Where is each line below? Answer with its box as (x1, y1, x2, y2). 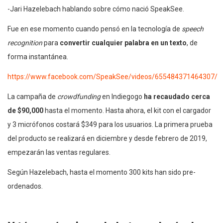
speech (182, 24, 204, 33)
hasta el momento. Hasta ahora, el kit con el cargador (43, 106, 211, 114)
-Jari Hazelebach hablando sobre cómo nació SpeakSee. (7, 4, 184, 13)
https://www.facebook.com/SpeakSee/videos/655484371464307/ (7, 72, 218, 81)
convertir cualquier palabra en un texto (60, 38, 187, 47)
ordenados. (7, 182, 43, 190)
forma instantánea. (7, 52, 68, 61)
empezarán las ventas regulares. (7, 148, 111, 156)
